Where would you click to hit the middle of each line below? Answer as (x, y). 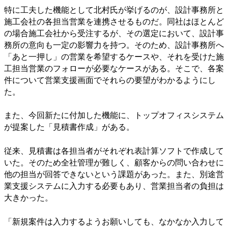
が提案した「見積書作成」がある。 (69, 127)
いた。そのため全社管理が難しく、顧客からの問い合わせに (114, 163)
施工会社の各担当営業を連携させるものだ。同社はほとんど (114, 21)
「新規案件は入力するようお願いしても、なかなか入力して (114, 221)
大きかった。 (28, 198)
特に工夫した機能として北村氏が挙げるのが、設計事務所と (114, 10)
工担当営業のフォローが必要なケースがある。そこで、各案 (114, 68)
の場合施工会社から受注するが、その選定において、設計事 (114, 33)
